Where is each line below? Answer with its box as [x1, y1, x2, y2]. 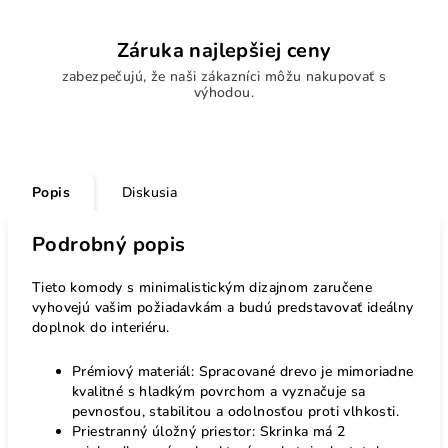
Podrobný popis [32, 230, 186, 258]
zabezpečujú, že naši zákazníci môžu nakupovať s [61, 66, 387, 86]
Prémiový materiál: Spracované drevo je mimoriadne [72, 361, 414, 381]
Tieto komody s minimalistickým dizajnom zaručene [32, 277, 373, 297]
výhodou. [193, 82, 255, 102]
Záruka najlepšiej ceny [116, 36, 332, 64]
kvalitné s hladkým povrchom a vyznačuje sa [72, 381, 366, 401]
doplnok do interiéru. [32, 317, 170, 337]
